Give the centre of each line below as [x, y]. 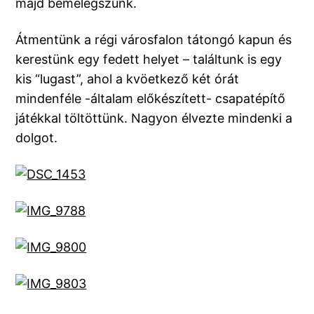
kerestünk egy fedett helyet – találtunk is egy [149, 60]
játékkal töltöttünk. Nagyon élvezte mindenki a [154, 118]
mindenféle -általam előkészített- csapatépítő [151, 99]
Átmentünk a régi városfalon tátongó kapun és [154, 40]
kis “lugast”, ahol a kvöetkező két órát [128, 79]
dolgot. [37, 138]
